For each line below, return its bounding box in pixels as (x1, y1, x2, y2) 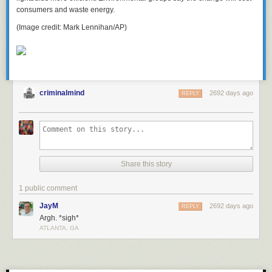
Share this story (121, 160, 172, 168)
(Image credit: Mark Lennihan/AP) (16, 23, 127, 32)
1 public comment (19, 184, 77, 192)
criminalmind (39, 89, 84, 97)
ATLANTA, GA (39, 225, 79, 231)
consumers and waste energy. (16, 5, 115, 14)
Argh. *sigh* (39, 214, 79, 222)
